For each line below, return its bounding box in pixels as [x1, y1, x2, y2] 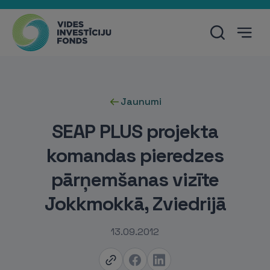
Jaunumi [121, 95, 162, 108]
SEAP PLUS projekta [52, 119, 218, 143]
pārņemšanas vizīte [51, 168, 219, 192]
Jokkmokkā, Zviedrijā [44, 192, 226, 216]
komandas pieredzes [46, 143, 224, 168]
